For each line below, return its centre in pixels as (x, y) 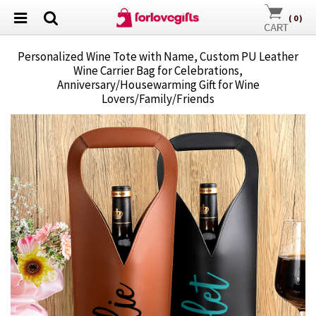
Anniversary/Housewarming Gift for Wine (158, 85)
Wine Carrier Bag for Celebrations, (158, 71)
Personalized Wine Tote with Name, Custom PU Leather (158, 56)
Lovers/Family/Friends (158, 99)
